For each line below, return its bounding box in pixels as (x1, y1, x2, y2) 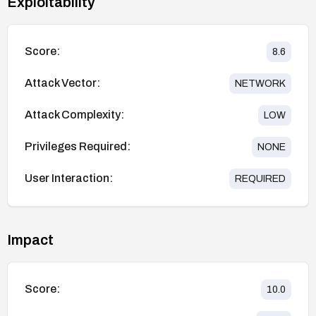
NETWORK (235, 78, 286, 89)
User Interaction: (25, 172, 113, 185)
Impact (7, 231, 54, 248)
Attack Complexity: (25, 109, 124, 121)
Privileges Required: (25, 140, 130, 153)
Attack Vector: (25, 77, 100, 90)
